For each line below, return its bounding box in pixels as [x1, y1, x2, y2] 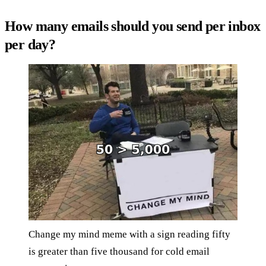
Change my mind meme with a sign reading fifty [28, 229, 230, 240]
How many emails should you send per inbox [5, 18, 261, 34]
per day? [5, 36, 56, 52]
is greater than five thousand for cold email [28, 246, 210, 258]
